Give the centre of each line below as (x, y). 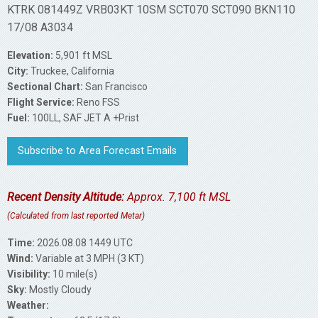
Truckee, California (71, 71)
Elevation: (30, 55)
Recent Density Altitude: (66, 197)
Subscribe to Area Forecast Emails (98, 150)
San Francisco (115, 86)
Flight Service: (41, 102)
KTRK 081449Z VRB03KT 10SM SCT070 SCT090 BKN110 (151, 9)
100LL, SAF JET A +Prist (84, 117)
